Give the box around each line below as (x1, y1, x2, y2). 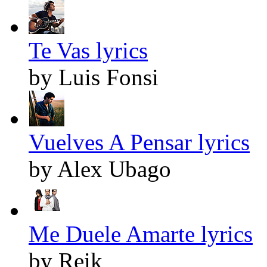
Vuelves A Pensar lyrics (29, 129, 250, 155)
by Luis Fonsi (29, 64, 159, 90)
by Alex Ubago (29, 156, 171, 182)
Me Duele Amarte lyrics (29, 221, 253, 247)
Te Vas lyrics (29, 37, 148, 63)
